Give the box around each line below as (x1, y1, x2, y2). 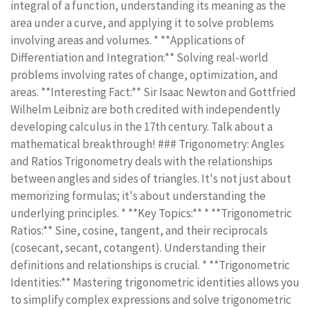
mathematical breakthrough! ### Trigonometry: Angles (10, 136, 284, 152)
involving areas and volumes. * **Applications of (10, 33, 245, 48)
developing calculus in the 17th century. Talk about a (10, 119, 273, 134)
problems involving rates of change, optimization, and (10, 67, 278, 82)
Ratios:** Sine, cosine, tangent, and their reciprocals (10, 223, 268, 238)
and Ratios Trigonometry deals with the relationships (10, 154, 273, 169)
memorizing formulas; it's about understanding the (10, 188, 266, 203)
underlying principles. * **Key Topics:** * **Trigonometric (10, 206, 292, 221)
